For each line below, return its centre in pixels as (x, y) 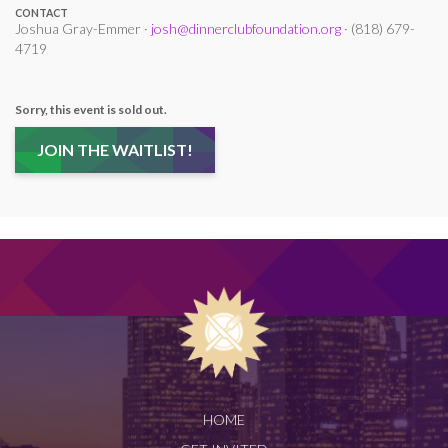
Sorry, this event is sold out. (91, 109)
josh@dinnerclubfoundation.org (246, 28)
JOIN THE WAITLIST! (115, 149)
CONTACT (41, 13)
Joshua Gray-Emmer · (83, 28)
